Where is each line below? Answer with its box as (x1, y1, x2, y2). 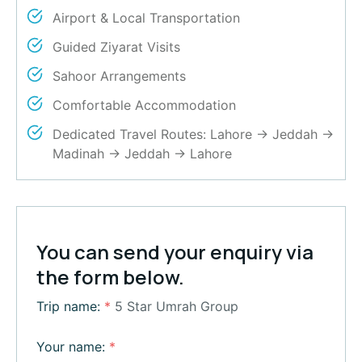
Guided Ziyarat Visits (53, 39, 180, 56)
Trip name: (36, 298, 104, 315)
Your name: (36, 339, 109, 356)
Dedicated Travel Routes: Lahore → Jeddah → (53, 126, 334, 143)
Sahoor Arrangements (53, 68, 186, 85)
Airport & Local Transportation (53, 10, 240, 27)
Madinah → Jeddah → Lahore (53, 145, 232, 162)
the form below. (36, 263, 184, 291)
